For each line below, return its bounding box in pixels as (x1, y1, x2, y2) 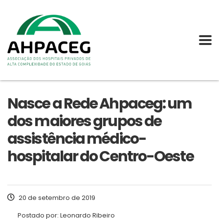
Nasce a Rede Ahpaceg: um (7, 93, 192, 114)
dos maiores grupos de (7, 111, 162, 132)
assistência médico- (7, 129, 146, 150)
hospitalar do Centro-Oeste (7, 146, 194, 167)
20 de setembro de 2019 (17, 193, 95, 203)
